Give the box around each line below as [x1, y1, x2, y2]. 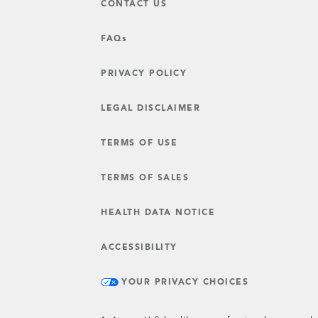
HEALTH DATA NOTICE [101, 209, 215, 217]
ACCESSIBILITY [101, 243, 177, 252]
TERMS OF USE [101, 139, 177, 148]
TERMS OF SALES [101, 174, 189, 182]
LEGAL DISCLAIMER [101, 104, 200, 113]
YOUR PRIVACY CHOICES [121, 278, 248, 287]
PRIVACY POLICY [101, 70, 187, 78]
